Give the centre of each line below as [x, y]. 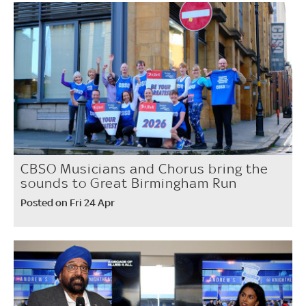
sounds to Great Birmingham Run [129, 183]
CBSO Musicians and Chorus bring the [144, 169]
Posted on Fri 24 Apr [68, 203]
